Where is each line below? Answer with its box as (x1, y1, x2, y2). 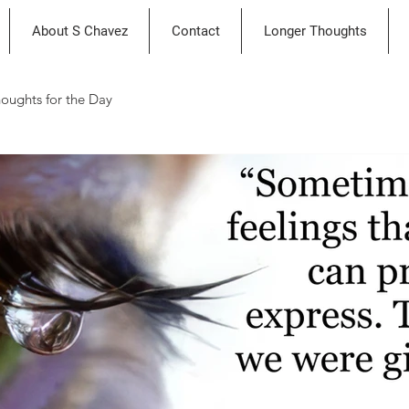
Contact (171, 23, 220, 39)
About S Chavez (31, 23, 128, 39)
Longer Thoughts (263, 23, 367, 39)
